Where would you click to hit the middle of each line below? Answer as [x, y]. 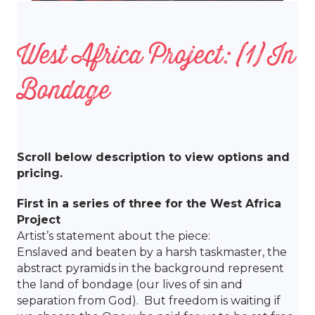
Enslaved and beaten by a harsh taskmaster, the [152, 252]
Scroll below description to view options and [153, 157]
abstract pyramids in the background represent [150, 269]
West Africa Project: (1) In [156, 54]
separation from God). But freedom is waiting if [149, 301]
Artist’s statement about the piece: [114, 236]
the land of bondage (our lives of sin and [130, 285]
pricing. [40, 174]
